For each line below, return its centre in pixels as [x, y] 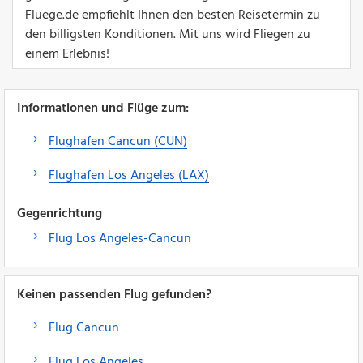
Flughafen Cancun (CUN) [118, 141]
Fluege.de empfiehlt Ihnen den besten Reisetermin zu [173, 15]
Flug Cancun [84, 328]
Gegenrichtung [60, 214]
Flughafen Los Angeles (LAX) [129, 175]
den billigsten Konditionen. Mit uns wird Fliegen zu [168, 34]
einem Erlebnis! [67, 54]
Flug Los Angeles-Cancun [120, 239]
